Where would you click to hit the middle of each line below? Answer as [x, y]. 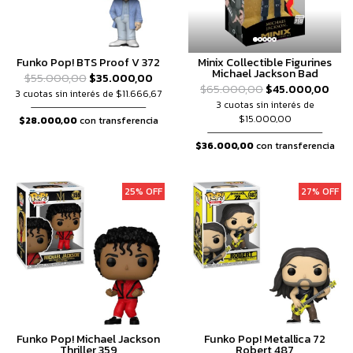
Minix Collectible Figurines [265, 62]
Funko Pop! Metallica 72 [265, 339]
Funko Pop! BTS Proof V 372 [88, 62]
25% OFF [143, 191]
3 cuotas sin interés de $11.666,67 [88, 94]
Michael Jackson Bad [265, 73]
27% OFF [320, 191]
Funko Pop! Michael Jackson [88, 339]
